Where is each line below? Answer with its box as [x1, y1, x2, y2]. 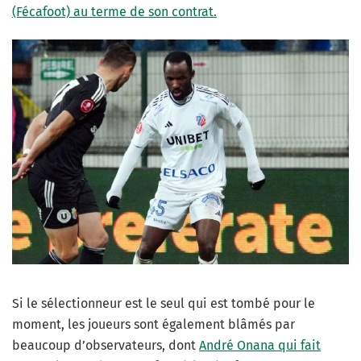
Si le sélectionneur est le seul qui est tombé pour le [12, 296, 315, 312]
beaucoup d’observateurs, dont [12, 338, 199, 354]
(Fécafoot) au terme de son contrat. [12, 4, 217, 20]
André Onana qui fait [199, 338, 321, 354]
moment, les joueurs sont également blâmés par [12, 317, 295, 333]
